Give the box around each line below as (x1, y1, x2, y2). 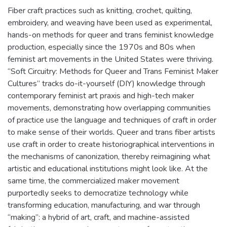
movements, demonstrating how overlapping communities (8, 102, 211, 113)
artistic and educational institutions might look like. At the (8, 163, 208, 174)
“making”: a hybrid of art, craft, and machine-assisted (8, 211, 190, 223)
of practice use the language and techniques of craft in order (8, 114, 216, 126)
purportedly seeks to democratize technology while (8, 187, 188, 199)
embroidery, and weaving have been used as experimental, (8, 17, 212, 28)
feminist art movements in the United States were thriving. (8, 53, 213, 65)
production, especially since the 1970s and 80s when (8, 41, 195, 53)
